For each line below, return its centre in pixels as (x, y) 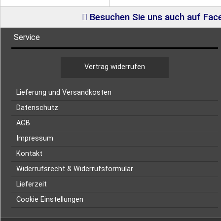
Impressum (35, 138)
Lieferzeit (31, 184)
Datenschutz (37, 108)
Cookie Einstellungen (50, 200)
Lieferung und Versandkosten (64, 92)
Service (27, 37)
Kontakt (29, 154)
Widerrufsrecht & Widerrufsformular (74, 169)
